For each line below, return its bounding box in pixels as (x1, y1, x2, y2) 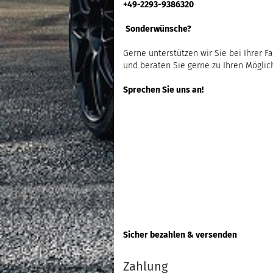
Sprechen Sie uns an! (123, 85, 204, 95)
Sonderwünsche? (126, 24, 191, 34)
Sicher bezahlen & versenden (123, 230, 237, 240)
